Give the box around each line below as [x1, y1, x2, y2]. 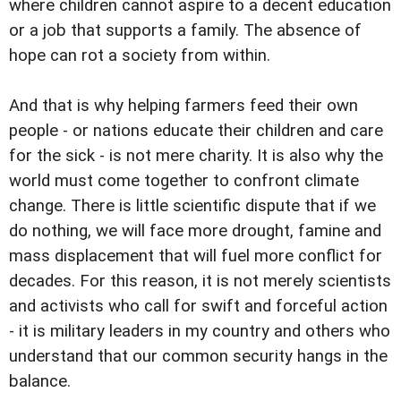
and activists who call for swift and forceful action [9, 296, 388, 317]
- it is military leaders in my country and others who [9, 321, 390, 342]
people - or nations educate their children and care [9, 121, 383, 141]
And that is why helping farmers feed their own [9, 96, 358, 116]
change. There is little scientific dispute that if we [9, 196, 376, 217]
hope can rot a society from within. [9, 46, 270, 66]
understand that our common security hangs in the [9, 346, 388, 367]
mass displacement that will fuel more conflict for [9, 246, 382, 267]
